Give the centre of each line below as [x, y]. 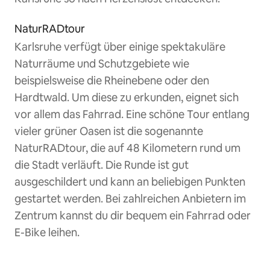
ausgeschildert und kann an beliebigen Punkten [130, 181]
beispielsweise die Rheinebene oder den [112, 80]
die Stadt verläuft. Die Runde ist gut [102, 165]
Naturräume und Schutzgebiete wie [102, 63]
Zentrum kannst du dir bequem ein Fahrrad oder [133, 215]
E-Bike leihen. [47, 232]
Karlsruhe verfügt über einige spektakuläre [120, 46]
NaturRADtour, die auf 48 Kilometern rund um [127, 148]
